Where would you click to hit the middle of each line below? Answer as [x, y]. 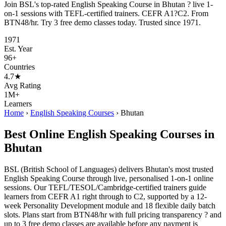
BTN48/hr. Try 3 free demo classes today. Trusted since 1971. [102, 22]
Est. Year [18, 48]
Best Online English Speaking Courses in [109, 134]
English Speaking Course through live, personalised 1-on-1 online [109, 178]
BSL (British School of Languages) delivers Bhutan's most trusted [109, 169]
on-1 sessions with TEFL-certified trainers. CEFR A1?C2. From [106, 13]
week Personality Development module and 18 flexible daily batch [110, 205]
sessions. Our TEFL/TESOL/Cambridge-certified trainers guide [105, 187]
